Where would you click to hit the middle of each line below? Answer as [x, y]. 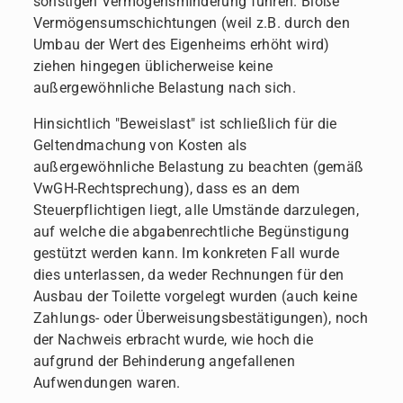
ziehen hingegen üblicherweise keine [153, 66]
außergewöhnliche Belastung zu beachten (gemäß [198, 167]
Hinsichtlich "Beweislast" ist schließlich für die [185, 124]
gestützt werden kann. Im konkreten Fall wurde [186, 253]
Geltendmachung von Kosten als [140, 145]
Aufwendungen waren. [107, 383]
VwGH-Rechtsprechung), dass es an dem [166, 188]
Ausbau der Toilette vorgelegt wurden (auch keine [195, 296]
